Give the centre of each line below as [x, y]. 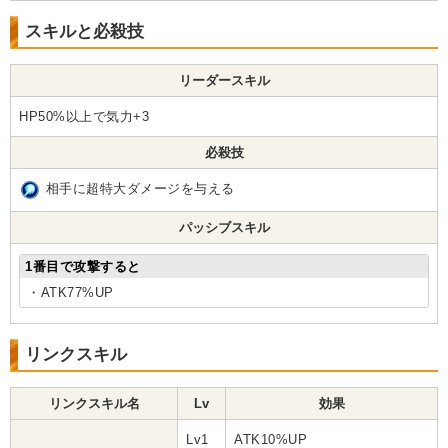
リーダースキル [224, 81]
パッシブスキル [224, 228]
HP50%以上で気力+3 [84, 117]
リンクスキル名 [94, 404]
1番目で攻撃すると [83, 267]
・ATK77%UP [70, 293]
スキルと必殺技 [84, 32]
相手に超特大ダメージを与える [140, 189]
